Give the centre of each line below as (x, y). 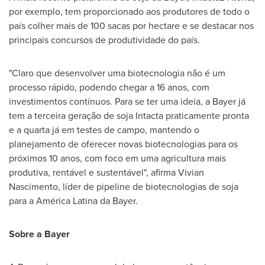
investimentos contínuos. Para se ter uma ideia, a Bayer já (127, 101)
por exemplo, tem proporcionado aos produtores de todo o (129, 11)
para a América (41, 201)
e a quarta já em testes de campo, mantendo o (104, 130)
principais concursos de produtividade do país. (104, 40)
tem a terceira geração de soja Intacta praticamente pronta (129, 115)
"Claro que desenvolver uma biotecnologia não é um (117, 73)
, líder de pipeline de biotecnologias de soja (148, 186)
